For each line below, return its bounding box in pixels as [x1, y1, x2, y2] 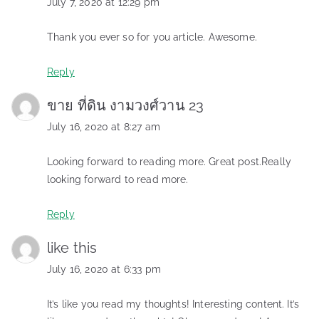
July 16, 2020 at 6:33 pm [47, 263, 161, 275]
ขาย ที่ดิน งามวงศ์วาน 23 [47, 96, 204, 114]
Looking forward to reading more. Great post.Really [47, 155, 292, 167]
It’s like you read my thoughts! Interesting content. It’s [47, 298, 300, 310]
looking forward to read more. [47, 173, 189, 185]
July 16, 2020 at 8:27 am [47, 120, 160, 132]
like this [47, 239, 98, 256]
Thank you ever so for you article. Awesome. [47, 31, 257, 43]
